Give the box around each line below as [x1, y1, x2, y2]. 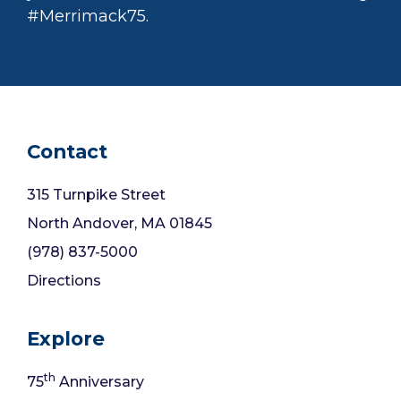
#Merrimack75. [27, 6, 149, 27]
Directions [27, 272, 101, 290]
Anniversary [55, 372, 144, 390]
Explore [27, 326, 105, 350]
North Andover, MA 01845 [27, 215, 212, 233]
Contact [27, 140, 107, 164]
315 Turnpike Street [27, 186, 166, 204]
